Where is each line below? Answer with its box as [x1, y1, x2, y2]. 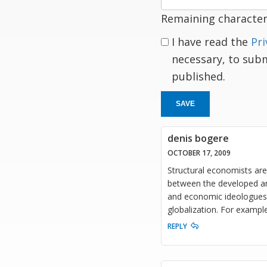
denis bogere [167, 132, 229, 145]
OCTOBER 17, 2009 [167, 148, 231, 158]
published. [171, 69, 225, 83]
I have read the [171, 35, 251, 49]
